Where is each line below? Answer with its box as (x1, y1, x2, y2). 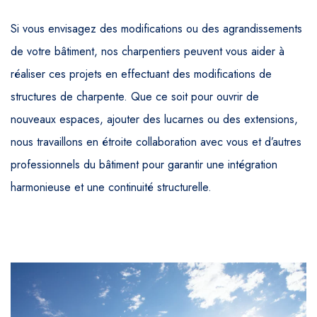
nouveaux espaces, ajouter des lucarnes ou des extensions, (11, 110, 298, 127)
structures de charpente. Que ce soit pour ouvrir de (11, 88, 259, 105)
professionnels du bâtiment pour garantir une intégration (11, 156, 277, 173)
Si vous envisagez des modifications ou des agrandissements (11, 20, 302, 37)
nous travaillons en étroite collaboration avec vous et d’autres (11, 133, 301, 150)
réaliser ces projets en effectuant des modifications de (11, 65, 272, 82)
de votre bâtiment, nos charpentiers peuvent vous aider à (11, 42, 284, 59)
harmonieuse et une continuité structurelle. (11, 178, 212, 195)
